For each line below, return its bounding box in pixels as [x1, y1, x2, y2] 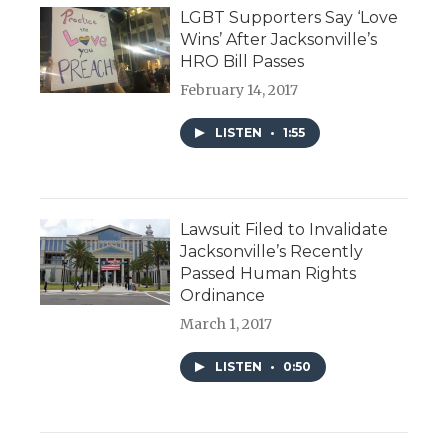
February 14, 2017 [180, 81, 298, 100]
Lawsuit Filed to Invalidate [180, 220, 388, 240]
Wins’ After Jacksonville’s [180, 30, 377, 50]
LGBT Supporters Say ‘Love [180, 8, 398, 28]
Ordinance [180, 286, 265, 306]
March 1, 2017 [180, 315, 272, 334]
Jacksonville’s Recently [180, 242, 363, 262]
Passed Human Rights [180, 264, 356, 284]
